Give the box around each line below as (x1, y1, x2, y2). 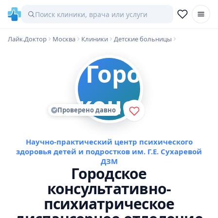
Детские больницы (114, 35, 172, 43)
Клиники (81, 35, 108, 43)
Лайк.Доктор (8, 35, 47, 43)
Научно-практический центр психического (25, 137, 193, 146)
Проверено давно (57, 106, 116, 114)
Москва (53, 35, 75, 43)
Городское (71, 163, 147, 183)
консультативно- (47, 179, 171, 199)
